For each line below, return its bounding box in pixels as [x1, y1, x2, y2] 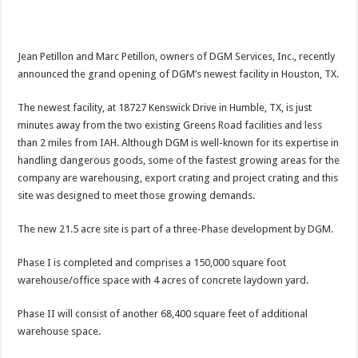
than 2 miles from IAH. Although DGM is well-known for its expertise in [18, 136, 340, 149]
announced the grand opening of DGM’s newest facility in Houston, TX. [18, 67, 340, 80]
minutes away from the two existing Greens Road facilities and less [18, 118, 323, 131]
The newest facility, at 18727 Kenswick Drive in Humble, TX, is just [18, 101, 312, 113]
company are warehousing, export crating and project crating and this [18, 171, 339, 184]
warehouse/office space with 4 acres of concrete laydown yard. [18, 273, 309, 286]
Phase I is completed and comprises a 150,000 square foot [18, 256, 287, 268]
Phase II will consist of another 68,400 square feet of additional [18, 307, 308, 320]
